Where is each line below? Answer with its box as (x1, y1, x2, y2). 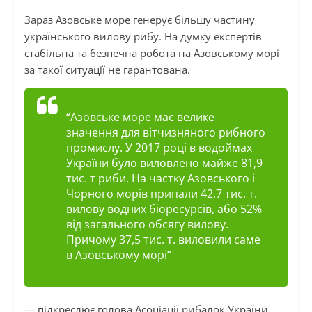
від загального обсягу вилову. (65, 217, 228, 233)
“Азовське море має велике (65, 109, 214, 125)
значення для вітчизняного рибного (65, 125, 265, 141)
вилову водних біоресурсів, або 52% (65, 201, 262, 217)
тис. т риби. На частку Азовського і (65, 171, 255, 187)
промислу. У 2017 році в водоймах (65, 140, 252, 156)
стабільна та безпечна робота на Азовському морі (24, 46, 279, 61)
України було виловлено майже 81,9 (65, 155, 263, 171)
